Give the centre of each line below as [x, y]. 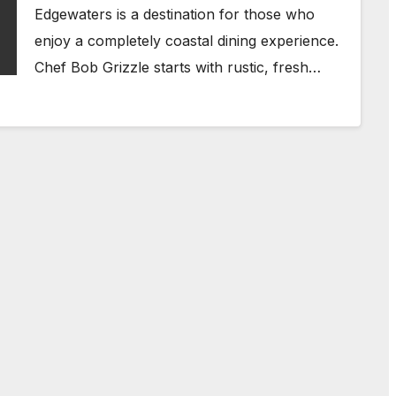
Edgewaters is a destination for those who [175, 14]
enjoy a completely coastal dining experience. [187, 41]
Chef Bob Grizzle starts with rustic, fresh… [178, 67]
